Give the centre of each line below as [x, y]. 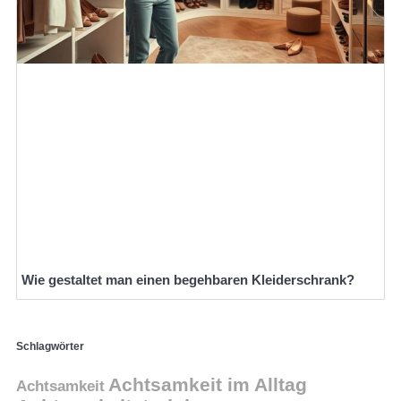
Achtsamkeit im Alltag [208, 385]
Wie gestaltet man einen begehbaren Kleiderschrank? [188, 279]
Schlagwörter [50, 346]
